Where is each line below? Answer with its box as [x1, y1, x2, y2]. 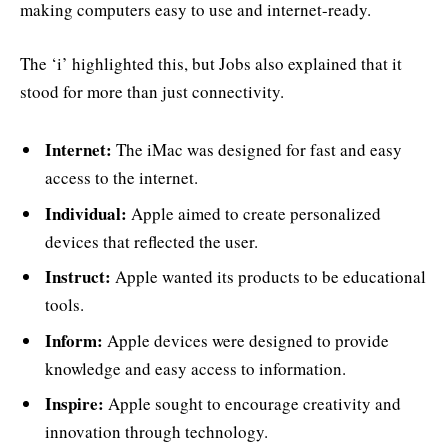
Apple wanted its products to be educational [111, 265, 426, 289]
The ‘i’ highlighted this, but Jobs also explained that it [20, 51, 402, 75]
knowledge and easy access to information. [45, 356, 346, 380]
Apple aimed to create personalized [127, 201, 381, 225]
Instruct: [45, 264, 111, 290]
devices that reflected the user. [45, 229, 258, 253]
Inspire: [45, 391, 104, 417]
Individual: [45, 200, 127, 226]
